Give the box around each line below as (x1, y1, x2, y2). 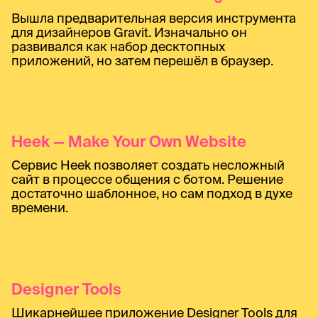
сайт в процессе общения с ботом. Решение (11, 172, 283, 187)
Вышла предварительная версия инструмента (11, 11, 296, 26)
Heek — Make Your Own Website (11, 132, 246, 150)
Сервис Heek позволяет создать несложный (11, 158, 285, 173)
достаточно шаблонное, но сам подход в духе (11, 186, 292, 202)
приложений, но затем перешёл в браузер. (11, 53, 273, 69)
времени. (11, 200, 68, 216)
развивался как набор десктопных (11, 39, 225, 55)
